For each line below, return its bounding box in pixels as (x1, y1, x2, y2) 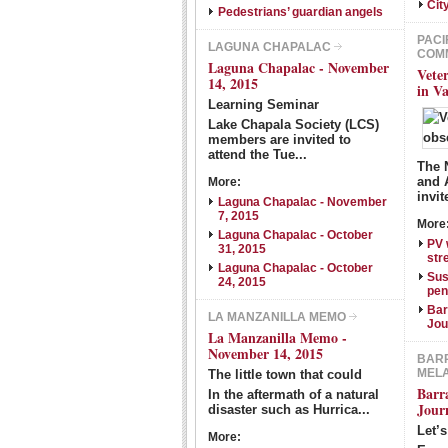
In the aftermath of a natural (208, 387, 379, 402)
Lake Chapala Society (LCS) (208, 117, 379, 132)
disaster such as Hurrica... (208, 402, 370, 417)
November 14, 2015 (208, 343, 323, 364)
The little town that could (208, 367, 362, 382)
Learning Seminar (208, 97, 319, 112)
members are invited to (208, 132, 351, 147)
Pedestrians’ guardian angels (218, 5, 383, 19)
